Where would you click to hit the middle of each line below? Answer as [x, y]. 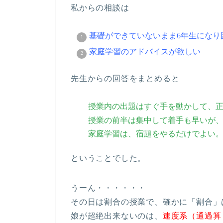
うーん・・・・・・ [109, 188]
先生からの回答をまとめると [125, 79]
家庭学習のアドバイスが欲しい [145, 52]
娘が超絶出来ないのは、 [117, 216]
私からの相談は [100, 8]
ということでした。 [109, 158]
